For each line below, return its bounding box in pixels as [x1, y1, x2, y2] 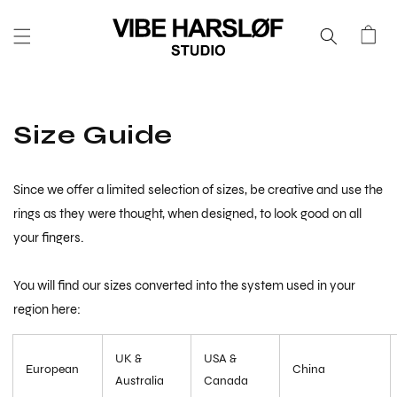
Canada [204, 373, 251, 389]
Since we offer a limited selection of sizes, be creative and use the [13, 182, 383, 198]
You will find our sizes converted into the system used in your [13, 277, 355, 294]
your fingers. [13, 230, 83, 246]
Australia [115, 373, 167, 389]
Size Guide [13, 118, 173, 152]
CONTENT [19, 13, 87, 30]
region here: [13, 301, 81, 318]
